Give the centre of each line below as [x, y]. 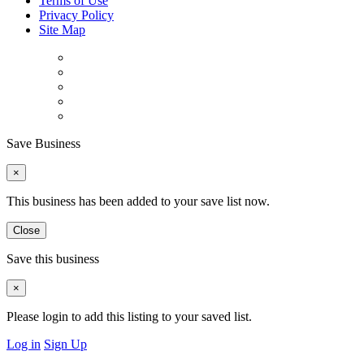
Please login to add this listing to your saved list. [129, 316]
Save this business [53, 258]
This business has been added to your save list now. [138, 201]
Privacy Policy [76, 15]
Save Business [43, 143]
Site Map [62, 29]
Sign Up [65, 344]
